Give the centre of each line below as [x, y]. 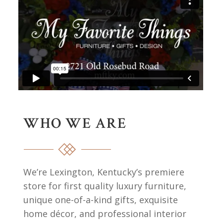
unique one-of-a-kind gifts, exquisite [101, 200]
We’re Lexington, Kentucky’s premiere [104, 172]
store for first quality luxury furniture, [105, 186]
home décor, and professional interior [105, 214]
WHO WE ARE [75, 124]
